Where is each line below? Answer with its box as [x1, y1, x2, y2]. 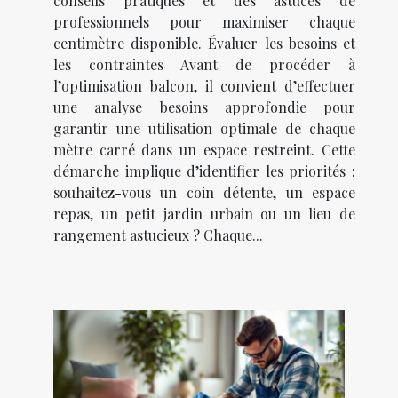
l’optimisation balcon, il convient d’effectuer [53, 76, 355, 96]
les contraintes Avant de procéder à [53, 55, 355, 75]
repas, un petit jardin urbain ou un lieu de [53, 204, 355, 224]
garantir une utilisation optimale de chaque [53, 119, 355, 139]
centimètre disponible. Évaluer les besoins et [53, 34, 355, 53]
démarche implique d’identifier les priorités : [53, 162, 355, 181]
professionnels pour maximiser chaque [53, 12, 355, 32]
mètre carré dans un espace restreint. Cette [53, 140, 355, 160]
